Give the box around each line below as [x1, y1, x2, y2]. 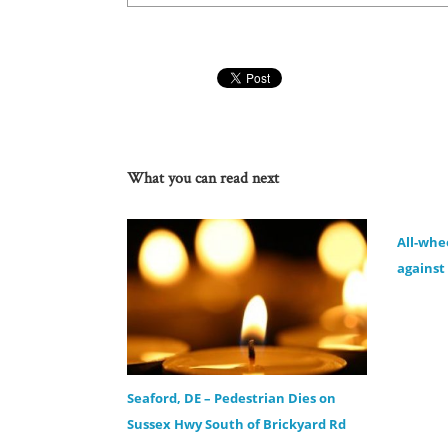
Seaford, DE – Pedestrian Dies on [127, 388, 336, 407]
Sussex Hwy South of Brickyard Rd [127, 414, 346, 433]
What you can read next [127, 167, 279, 188]
